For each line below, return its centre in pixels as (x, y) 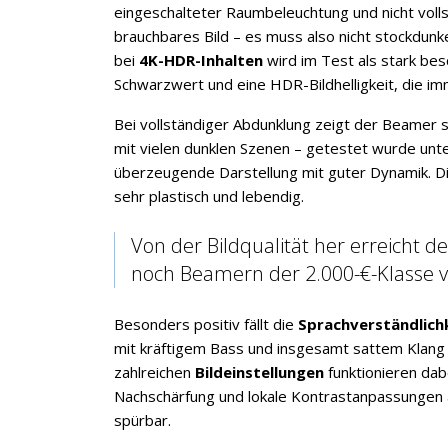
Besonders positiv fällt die (206, 324)
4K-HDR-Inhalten (201, 60)
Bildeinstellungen (259, 372)
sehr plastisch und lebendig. (209, 196)
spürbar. (142, 420)
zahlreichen (154, 372)
